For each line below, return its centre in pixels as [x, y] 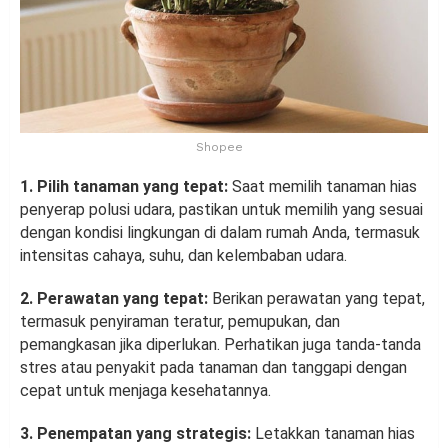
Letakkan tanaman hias [333, 434]
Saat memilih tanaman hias [324, 187]
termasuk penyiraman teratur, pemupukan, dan [180, 322]
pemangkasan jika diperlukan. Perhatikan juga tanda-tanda [220, 345]
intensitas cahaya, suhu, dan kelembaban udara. [183, 256]
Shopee [219, 147]
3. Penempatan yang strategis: [135, 434]
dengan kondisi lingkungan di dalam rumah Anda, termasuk [220, 233]
